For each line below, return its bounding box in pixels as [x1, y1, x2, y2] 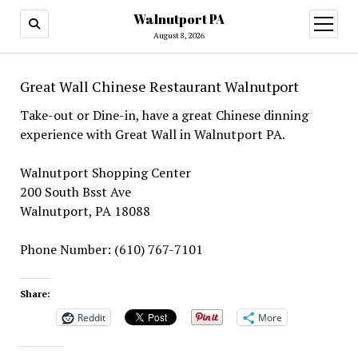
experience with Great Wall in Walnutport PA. [19, 125, 288, 143]
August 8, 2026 [153, 30, 205, 41]
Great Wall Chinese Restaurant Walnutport [19, 77, 299, 96]
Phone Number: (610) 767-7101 [19, 241, 203, 258]
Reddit [77, 310, 105, 324]
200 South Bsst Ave [19, 183, 131, 201]
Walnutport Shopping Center [19, 164, 191, 181]
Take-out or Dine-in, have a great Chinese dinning [19, 106, 308, 124]
